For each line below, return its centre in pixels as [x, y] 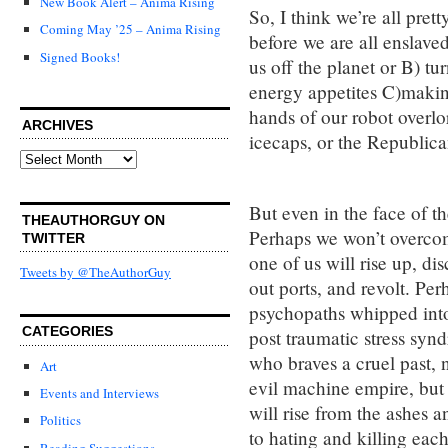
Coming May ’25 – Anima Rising [130, 29]
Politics [60, 420]
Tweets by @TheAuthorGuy [95, 272]
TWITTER [53, 237]
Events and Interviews [99, 393]
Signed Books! [80, 56]
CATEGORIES [67, 331]
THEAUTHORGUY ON [93, 219]
